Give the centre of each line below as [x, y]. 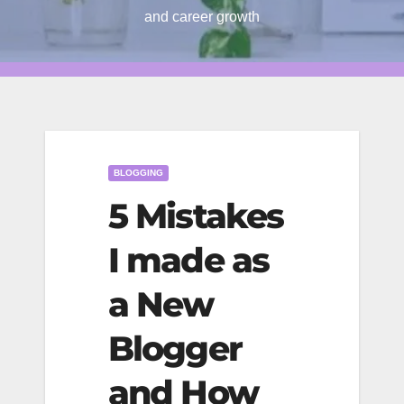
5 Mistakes [196, 216]
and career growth [202, 17]
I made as [188, 260]
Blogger [175, 349]
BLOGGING [138, 173]
